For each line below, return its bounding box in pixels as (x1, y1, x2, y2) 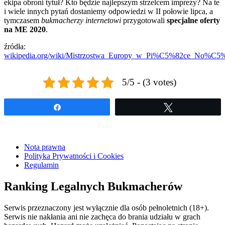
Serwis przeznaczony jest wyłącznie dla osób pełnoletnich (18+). (4, 203, 209, 212)
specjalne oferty (167, 16, 220, 25)
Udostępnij (67, 103, 101, 111)
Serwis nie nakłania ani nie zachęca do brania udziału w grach (4, 212, 200, 221)
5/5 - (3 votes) (122, 77, 176, 88)
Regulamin (24, 161, 59, 170)
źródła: (4, 42, 26, 51)
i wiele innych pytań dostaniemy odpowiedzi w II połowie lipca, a (4, 7, 213, 16)
